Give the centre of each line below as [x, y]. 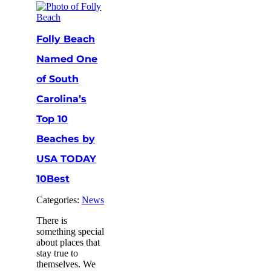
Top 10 [52, 119]
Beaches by [66, 139]
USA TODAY [67, 158]
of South [58, 79]
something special [70, 231]
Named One [67, 59]
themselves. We [66, 264]
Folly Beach [66, 39]
